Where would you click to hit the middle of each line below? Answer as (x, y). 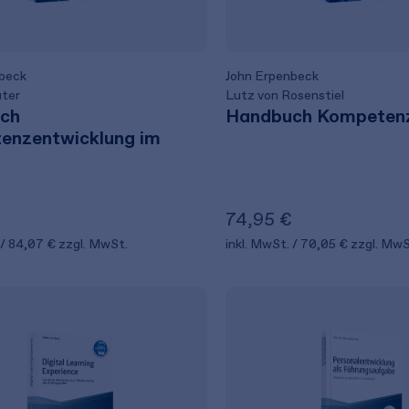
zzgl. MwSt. (93, 244)
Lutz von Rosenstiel (284, 95)
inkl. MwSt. (258, 244)
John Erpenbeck (272, 76)
